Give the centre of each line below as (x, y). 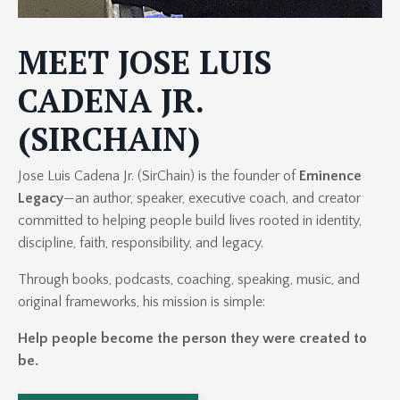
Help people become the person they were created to (192, 339)
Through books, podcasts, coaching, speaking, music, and (189, 280)
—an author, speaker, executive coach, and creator (212, 199)
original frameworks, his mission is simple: (142, 302)
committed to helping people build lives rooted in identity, (190, 221)
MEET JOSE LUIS (145, 62)
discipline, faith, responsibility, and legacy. (141, 243)
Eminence (330, 176)
